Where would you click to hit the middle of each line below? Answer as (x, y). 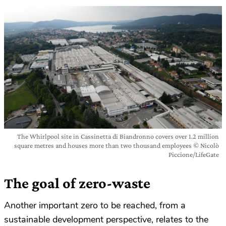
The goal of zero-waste (77, 183)
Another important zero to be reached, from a (95, 205)
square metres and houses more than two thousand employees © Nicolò (117, 145)
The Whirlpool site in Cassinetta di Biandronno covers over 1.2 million (118, 136)
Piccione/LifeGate (194, 154)
